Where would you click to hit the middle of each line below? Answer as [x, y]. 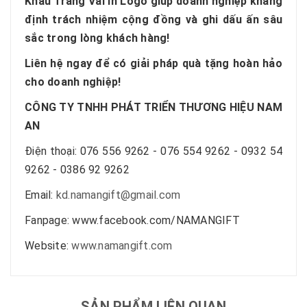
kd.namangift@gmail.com [118, 195]
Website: [48, 246]
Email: [40, 195]
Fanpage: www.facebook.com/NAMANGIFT [132, 220]
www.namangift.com [122, 246]
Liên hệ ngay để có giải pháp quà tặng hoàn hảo [153, 63]
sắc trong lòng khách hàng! [97, 38]
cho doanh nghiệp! [73, 82]
